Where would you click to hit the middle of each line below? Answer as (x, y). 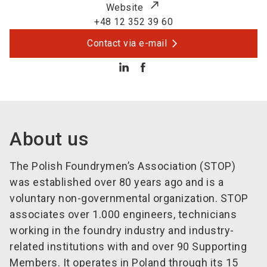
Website (125, 7)
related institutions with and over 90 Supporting (128, 246)
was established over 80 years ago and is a (117, 182)
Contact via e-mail (127, 43)
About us (49, 139)
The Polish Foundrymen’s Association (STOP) (122, 166)
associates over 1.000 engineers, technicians (123, 214)
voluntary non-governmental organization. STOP (129, 198)
